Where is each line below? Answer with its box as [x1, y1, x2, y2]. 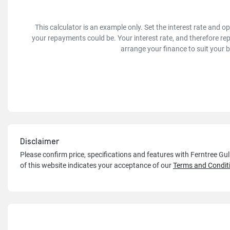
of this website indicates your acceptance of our [20, 161, 171, 170]
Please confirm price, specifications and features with [20, 150, 190, 159]
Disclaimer [20, 136, 60, 147]
